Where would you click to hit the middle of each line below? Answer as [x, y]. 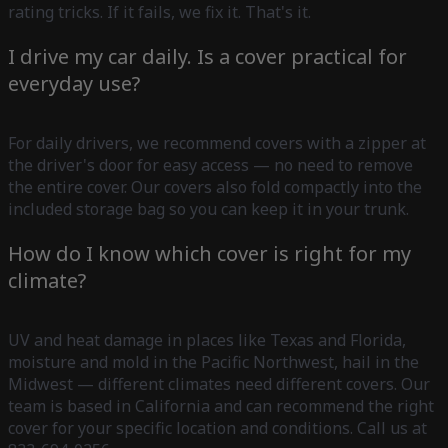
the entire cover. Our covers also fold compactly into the [215, 186]
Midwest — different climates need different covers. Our [219, 383]
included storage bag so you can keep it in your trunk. [208, 208]
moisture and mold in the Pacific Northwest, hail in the [213, 361]
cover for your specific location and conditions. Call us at [217, 427]
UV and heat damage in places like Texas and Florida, [207, 339]
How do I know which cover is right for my [209, 253]
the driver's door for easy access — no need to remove [210, 164]
